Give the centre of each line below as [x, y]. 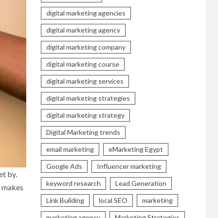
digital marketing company [86, 47]
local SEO [113, 200]
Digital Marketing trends [83, 132]
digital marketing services [85, 81]
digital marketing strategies [88, 98]
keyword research [73, 183]
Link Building [65, 200]
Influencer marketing [129, 166]
